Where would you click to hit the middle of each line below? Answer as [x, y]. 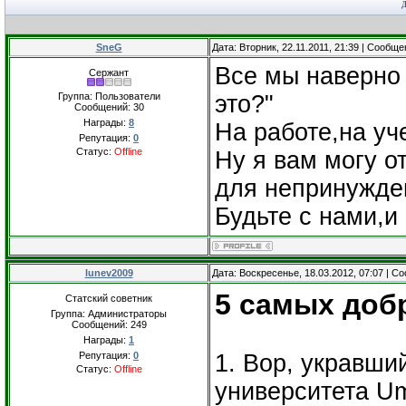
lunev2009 [109, 273]
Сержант [109, 72]
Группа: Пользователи [109, 96]
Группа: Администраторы [109, 314]
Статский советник [109, 298]
